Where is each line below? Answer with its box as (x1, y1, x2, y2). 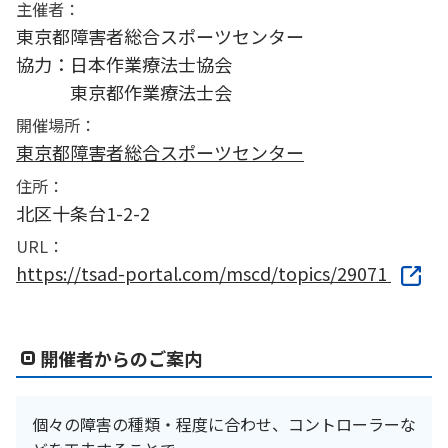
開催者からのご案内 (40, 344, 202, 371)
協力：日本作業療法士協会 (16, 51, 232, 78)
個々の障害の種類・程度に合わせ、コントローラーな (32, 411, 416, 436)
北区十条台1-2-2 (16, 199, 150, 226)
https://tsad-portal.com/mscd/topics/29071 (16, 259, 391, 286)
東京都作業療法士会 (16, 79, 232, 106)
